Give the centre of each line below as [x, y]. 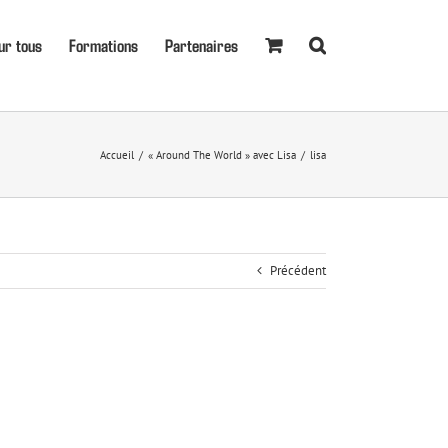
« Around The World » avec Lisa [222, 154]
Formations [103, 44]
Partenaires [201, 44]
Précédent [298, 270]
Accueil [117, 154]
